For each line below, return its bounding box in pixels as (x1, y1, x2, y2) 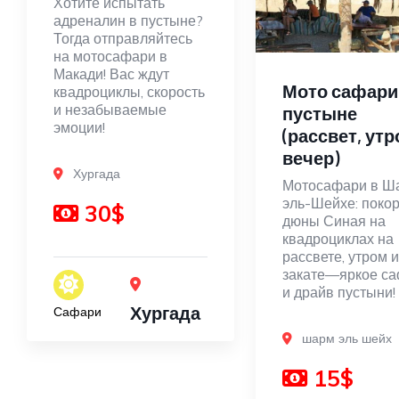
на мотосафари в (53, 47, 167, 65)
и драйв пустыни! (281, 283, 395, 302)
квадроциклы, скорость (53, 83, 205, 101)
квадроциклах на (281, 230, 394, 248)
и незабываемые (53, 101, 167, 118)
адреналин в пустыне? (53, 12, 203, 29)
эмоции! (53, 118, 105, 136)
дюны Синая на (281, 212, 386, 231)
